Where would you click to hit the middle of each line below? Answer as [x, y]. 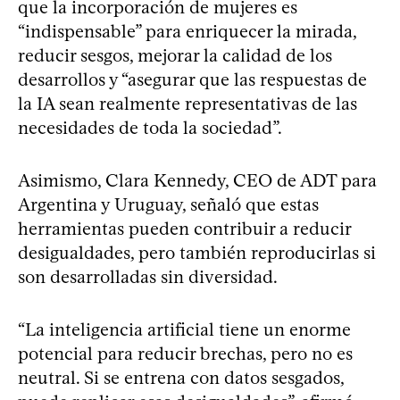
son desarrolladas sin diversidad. [148, 276]
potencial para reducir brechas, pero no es [185, 353]
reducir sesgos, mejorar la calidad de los [175, 55]
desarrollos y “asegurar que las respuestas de [192, 79]
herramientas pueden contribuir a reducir [184, 228]
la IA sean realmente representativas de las [187, 103]
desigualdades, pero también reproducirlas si [197, 252]
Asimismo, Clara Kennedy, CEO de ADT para [197, 180]
